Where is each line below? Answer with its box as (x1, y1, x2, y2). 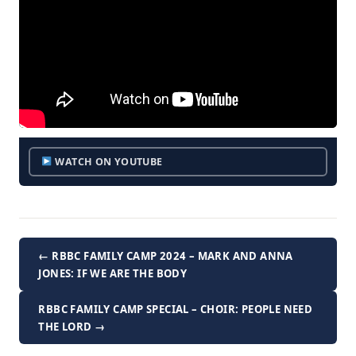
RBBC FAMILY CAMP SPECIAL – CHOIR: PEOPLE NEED (38, 301, 313, 316)
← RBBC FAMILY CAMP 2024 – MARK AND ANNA (38, 248, 293, 263)
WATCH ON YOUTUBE (52, 155, 163, 169)
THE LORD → (38, 319, 106, 334)
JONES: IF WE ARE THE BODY (38, 265, 188, 281)
